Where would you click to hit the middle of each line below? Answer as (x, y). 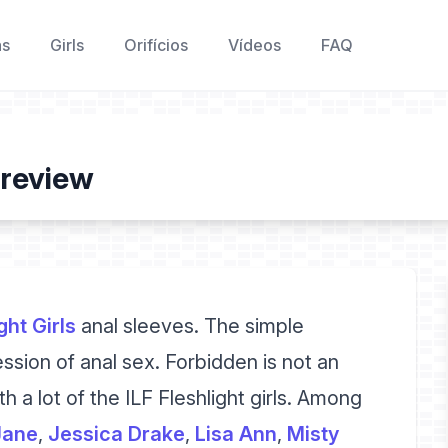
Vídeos (254, 45)
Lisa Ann (236, 434)
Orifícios (155, 45)
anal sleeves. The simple (190, 326)
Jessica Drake (116, 434)
